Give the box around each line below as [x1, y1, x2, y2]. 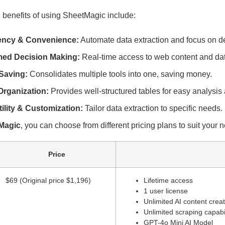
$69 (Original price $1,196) [6, 176, 91, 185]
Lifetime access [144, 176, 193, 185]
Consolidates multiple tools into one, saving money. [28, 69, 212, 78]
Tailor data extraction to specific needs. [83, 103, 222, 113]
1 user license [144, 187, 188, 195]
